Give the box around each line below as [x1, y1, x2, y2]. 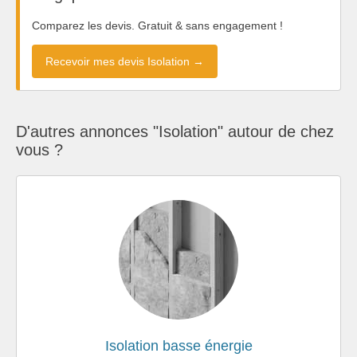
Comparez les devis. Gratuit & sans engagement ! [32, 18, 283, 32]
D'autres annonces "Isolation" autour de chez [16, 122, 334, 140]
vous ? [16, 140, 63, 159]
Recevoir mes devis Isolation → [45, 54, 204, 68]
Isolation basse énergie [104, 337, 253, 354]
